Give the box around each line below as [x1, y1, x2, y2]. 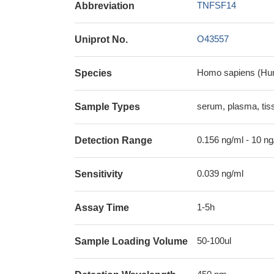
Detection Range [75, 135, 152, 146]
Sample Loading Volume [75, 236, 188, 246]
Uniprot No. [75, 34, 128, 45]
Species [75, 68, 112, 78]
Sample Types [75, 102, 140, 112]
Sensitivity [75, 169, 123, 179]
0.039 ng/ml [197, 168, 243, 179]
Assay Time [75, 202, 129, 213]
